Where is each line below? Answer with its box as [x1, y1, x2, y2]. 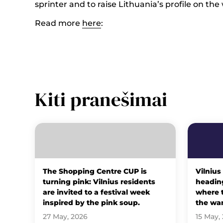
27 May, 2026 [42, 213, 88, 221]
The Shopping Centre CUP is [42, 167, 147, 175]
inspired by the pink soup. [42, 198, 140, 207]
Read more [34, 18, 82, 28]
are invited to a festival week [42, 188, 150, 196]
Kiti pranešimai [34, 86, 167, 113]
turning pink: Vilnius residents [42, 177, 155, 186]
